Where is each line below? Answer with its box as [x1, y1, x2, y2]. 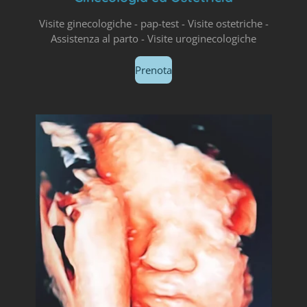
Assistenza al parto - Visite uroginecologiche [51, 32, 256, 46]
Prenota [135, 63, 172, 77]
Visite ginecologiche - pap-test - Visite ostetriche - [38, 16, 269, 31]
